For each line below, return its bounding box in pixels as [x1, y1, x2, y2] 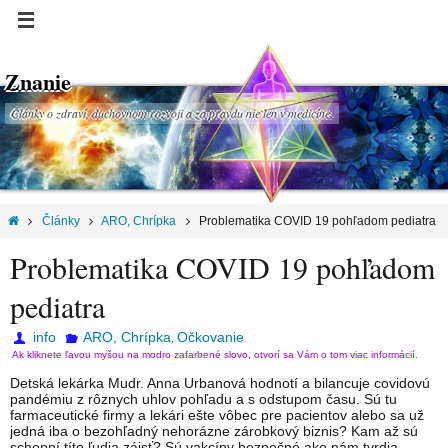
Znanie [5, 65, 71, 98]
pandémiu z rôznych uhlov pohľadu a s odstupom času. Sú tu [10, 391, 397, 408]
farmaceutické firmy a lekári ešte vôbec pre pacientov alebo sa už [10, 407, 424, 424]
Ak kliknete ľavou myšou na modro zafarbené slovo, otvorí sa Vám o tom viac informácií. [12, 349, 418, 361]
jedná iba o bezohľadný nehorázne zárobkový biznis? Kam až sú [10, 423, 418, 440]
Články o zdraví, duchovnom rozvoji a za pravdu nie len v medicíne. [11, 105, 333, 121]
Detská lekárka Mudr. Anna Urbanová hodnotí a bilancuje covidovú [10, 375, 430, 392]
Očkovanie [176, 329, 244, 346]
